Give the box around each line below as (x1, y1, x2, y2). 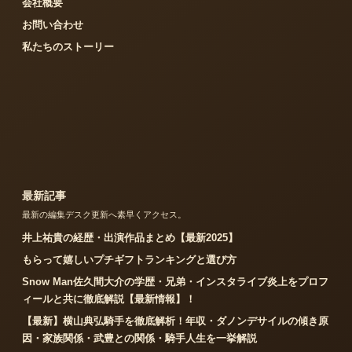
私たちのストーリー (22, 41, 114, 53)
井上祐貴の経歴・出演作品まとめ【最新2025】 (22, 232, 238, 244)
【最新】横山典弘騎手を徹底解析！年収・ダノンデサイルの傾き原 (22, 315, 328, 328)
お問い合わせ (22, 19, 83, 31)
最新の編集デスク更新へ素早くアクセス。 (22, 210, 186, 220)
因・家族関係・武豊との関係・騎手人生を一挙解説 (22, 332, 257, 345)
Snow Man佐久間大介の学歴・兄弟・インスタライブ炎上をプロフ (22, 276, 328, 288)
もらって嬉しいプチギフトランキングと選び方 (22, 254, 236, 266)
